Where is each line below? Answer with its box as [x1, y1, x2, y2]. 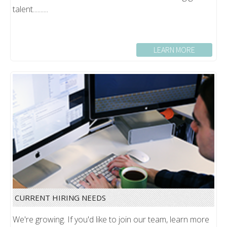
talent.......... [13, 3, 49, 15]
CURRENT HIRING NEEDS [15, 192, 106, 203]
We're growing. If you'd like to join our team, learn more [13, 213, 210, 225]
